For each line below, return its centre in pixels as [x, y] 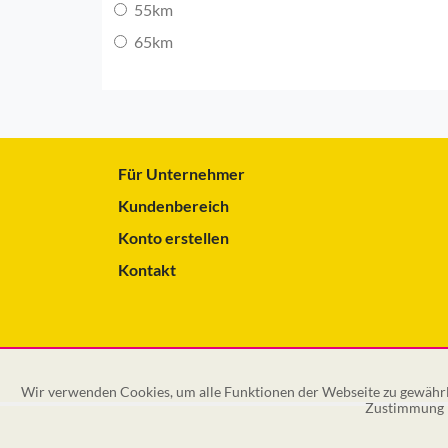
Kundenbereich [173, 205]
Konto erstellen [173, 237]
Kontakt [147, 269]
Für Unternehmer [181, 173]
